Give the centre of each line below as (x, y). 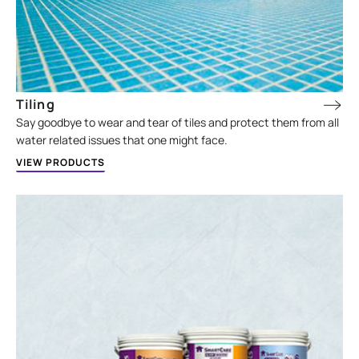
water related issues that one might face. (122, 139)
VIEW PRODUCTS (61, 162)
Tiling (36, 104)
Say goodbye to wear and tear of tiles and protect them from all (178, 122)
